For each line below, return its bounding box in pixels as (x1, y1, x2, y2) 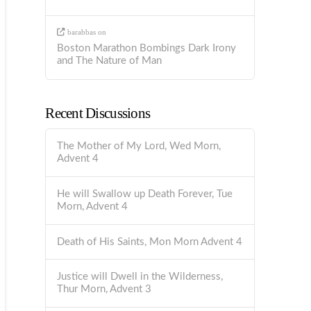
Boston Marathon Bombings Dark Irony (57, 42, 237, 53)
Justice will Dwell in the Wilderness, (57, 271, 224, 283)
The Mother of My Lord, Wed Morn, (57, 140, 221, 151)
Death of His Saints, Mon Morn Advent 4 (57, 236, 243, 247)
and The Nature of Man (57, 55, 162, 66)
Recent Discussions (45, 105, 151, 122)
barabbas (67, 28, 96, 37)
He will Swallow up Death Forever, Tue (57, 188, 233, 199)
